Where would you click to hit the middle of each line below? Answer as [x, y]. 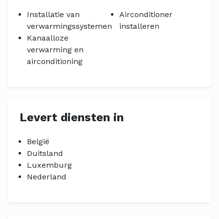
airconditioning [55, 61]
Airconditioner [146, 14]
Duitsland [45, 153]
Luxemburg [49, 165]
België [38, 142]
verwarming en [55, 50]
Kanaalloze [48, 38]
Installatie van [53, 14]
